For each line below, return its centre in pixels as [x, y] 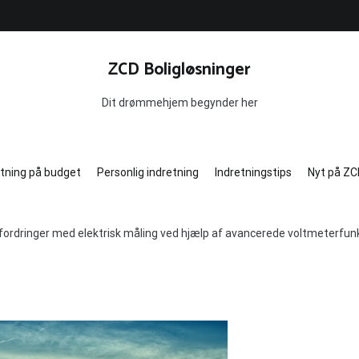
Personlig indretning [147, 172]
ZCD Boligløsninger [179, 70]
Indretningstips [253, 172]
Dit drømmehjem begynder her [179, 103]
